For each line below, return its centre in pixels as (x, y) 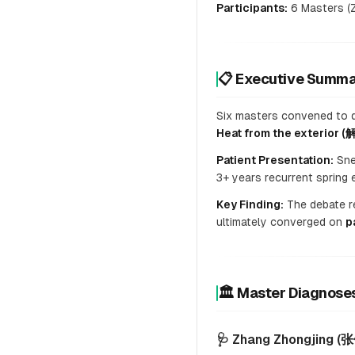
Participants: (252, 8)
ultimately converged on (281, 222)
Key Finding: (250, 204)
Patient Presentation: (275, 160)
